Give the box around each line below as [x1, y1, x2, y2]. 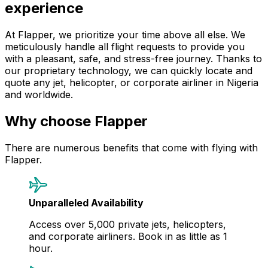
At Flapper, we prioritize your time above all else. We [5, 28, 245, 41]
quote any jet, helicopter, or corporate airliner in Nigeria [5, 76, 258, 89]
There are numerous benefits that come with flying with [5, 141, 258, 154]
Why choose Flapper [5, 112, 148, 130]
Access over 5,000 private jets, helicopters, [29, 218, 226, 230]
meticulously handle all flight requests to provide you [5, 40, 245, 53]
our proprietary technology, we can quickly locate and [5, 64, 252, 77]
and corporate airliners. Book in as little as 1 [29, 230, 227, 242]
